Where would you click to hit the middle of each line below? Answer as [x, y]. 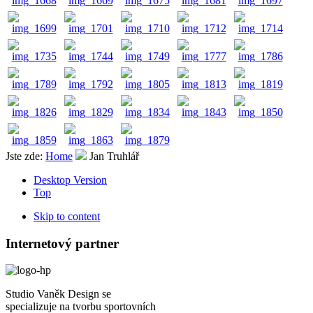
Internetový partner [62, 243]
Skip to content [67, 216]
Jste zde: [26, 156]
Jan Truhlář [114, 156]
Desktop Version [70, 180]
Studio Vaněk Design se [58, 294]
